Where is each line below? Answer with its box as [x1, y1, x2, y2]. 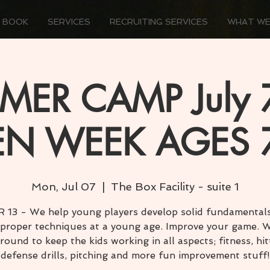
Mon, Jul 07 [31, 180, 96, 193]
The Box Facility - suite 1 [111, 180, 239, 193]
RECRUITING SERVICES [110, 17, 208, 27]
